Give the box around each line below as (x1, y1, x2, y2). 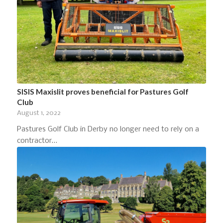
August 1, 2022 (16, 109, 61, 117)
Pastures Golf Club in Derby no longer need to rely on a (16, 125, 199, 133)
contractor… (16, 136, 57, 145)
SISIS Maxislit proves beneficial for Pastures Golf (16, 87, 189, 96)
